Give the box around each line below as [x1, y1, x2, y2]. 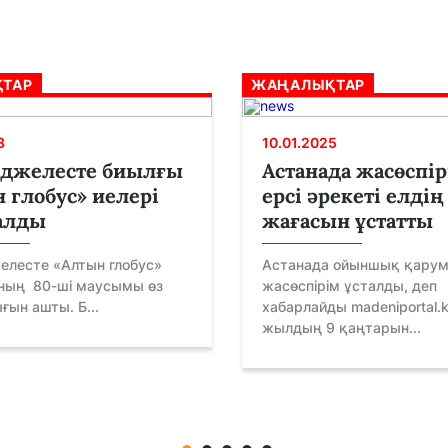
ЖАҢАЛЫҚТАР [251, 76, 365, 93]
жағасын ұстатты [262, 208, 433, 233]
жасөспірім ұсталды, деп [262, 277, 437, 294]
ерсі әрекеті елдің [262, 183, 444, 208]
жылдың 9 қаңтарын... [262, 319, 421, 336]
